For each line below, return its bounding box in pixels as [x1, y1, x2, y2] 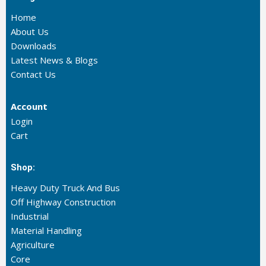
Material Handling [10, 224, 82, 237]
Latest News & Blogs [10, 54, 98, 66]
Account [10, 100, 47, 113]
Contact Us [10, 68, 56, 81]
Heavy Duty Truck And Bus [10, 182, 120, 194]
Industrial [10, 210, 49, 223]
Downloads [10, 40, 56, 52]
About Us [10, 26, 49, 38]
